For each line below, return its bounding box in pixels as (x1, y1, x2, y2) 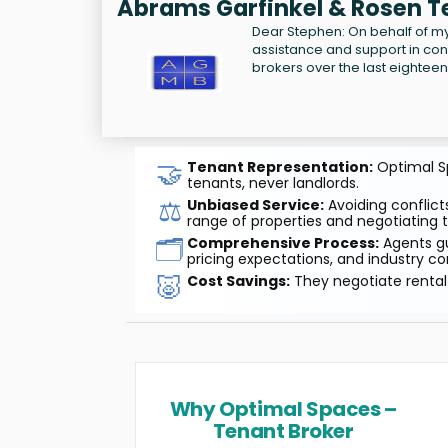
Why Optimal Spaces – (169, 394, 397, 423)
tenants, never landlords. (186, 172, 359, 193)
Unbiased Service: (186, 194, 324, 215)
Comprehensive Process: (186, 232, 379, 253)
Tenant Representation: (186, 156, 373, 177)
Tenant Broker (212, 416, 354, 445)
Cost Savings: (186, 270, 290, 291)
